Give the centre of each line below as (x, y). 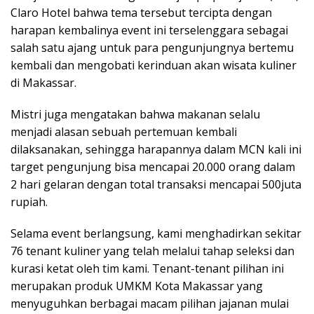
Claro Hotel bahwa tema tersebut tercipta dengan (141, 12)
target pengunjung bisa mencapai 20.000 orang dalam (153, 166)
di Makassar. (43, 82)
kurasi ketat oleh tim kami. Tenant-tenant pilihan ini (147, 268)
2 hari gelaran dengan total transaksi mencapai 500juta (156, 184)
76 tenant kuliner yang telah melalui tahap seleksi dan (152, 251)
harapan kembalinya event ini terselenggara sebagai (149, 30)
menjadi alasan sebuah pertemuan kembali (124, 131)
